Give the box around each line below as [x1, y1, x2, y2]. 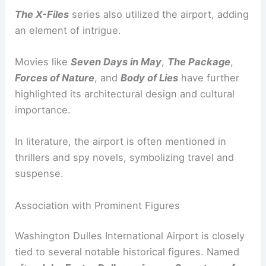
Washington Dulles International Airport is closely [15, 230, 245, 242]
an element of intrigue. [15, 24, 122, 36]
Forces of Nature [15, 72, 95, 84]
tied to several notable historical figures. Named [15, 246, 240, 258]
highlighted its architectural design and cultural [15, 88, 235, 100]
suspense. [15, 167, 64, 180]
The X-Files [15, 8, 69, 20]
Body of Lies [121, 72, 179, 84]
